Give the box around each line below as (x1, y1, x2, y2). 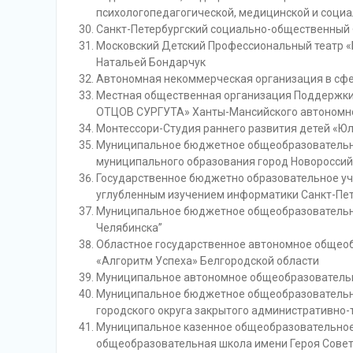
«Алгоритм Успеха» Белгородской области (96, 255, 319, 267)
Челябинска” (96, 221, 162, 234)
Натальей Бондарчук (96, 56, 206, 69)
